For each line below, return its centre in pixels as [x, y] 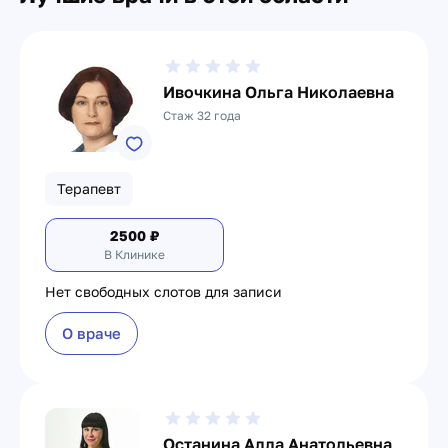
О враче [91, 333]
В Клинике [134, 254]
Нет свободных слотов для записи [163, 291]
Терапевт [89, 188]
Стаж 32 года [202, 115]
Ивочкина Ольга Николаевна [278, 92]
